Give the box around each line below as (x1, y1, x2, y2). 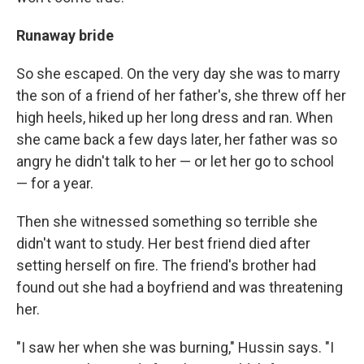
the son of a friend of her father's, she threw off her (16, 86, 346, 104)
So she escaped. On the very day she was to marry (16, 64, 340, 82)
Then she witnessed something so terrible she (16, 212, 318, 230)
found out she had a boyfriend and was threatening (16, 278, 343, 296)
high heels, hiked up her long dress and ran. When (16, 108, 333, 126)
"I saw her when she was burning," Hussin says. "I (16, 338, 334, 356)
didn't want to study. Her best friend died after (16, 234, 310, 252)
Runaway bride (16, 26, 114, 44)
